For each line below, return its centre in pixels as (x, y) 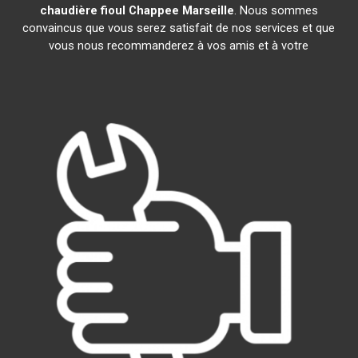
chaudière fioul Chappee (109, 10)
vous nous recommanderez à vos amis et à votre (179, 46)
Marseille (208, 10)
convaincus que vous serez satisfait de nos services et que (179, 28)
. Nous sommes (276, 10)
